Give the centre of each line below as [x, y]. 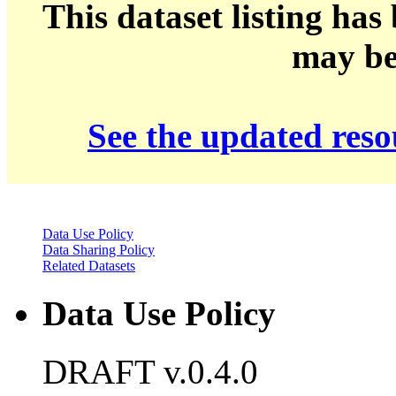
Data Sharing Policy [99, 250]
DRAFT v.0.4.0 [150, 371]
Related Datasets [89, 266]
